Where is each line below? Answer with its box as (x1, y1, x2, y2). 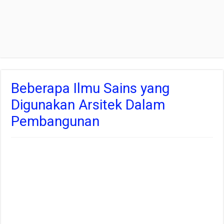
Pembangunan (11, 113, 100, 130)
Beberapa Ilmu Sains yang (11, 80, 170, 97)
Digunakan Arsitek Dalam (11, 96, 165, 113)
